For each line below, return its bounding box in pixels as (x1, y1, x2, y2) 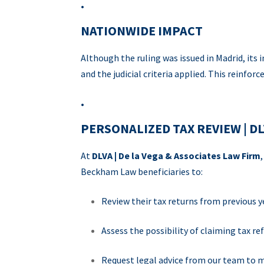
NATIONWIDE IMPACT (81, 22, 203, 39)
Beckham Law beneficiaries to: (81, 166, 203, 177)
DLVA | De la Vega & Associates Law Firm (92, 150, 260, 161)
